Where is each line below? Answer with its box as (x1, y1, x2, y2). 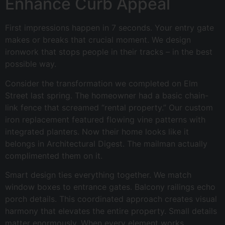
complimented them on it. (5, 150, 102, 161)
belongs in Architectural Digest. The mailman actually (5, 138, 207, 149)
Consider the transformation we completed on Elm (5, 78, 198, 88)
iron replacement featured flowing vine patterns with (5, 114, 205, 125)
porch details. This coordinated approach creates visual (5, 194, 217, 204)
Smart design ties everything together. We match (5, 170, 191, 180)
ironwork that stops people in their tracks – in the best (5, 47, 212, 57)
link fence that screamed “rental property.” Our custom (5, 102, 213, 113)
